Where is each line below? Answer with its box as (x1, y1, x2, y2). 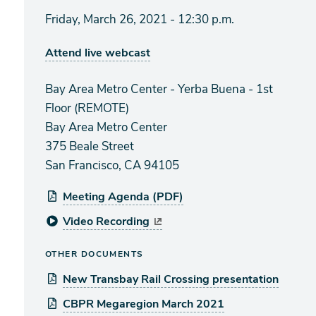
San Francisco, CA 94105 (45, 157, 179, 174)
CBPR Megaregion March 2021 (63, 296, 224, 312)
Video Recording (63, 214, 150, 229)
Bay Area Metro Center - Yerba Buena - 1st (45, 81, 273, 97)
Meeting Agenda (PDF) (63, 189, 183, 205)
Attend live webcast (45, 45, 150, 61)
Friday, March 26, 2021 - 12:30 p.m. (45, 11, 234, 28)
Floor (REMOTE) (45, 100, 129, 116)
